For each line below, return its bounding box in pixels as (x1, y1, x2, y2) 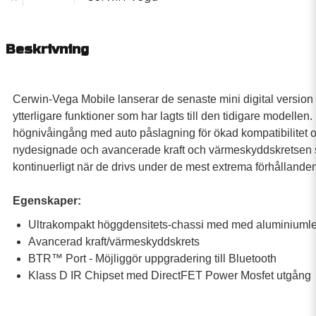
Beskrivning (6, 41, 89, 57)
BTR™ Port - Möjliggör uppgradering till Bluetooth (28, 253, 276, 265)
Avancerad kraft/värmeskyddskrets (28, 236, 200, 248)
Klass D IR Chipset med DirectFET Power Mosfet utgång (28, 269, 311, 281)
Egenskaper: (13, 195, 81, 207)
